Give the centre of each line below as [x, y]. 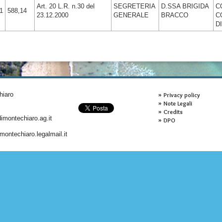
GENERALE [131, 15]
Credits [173, 112]
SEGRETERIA [134, 6]
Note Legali [178, 103]
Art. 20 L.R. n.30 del [66, 6]
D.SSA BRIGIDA [185, 6]
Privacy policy [182, 95]
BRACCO [175, 15]
